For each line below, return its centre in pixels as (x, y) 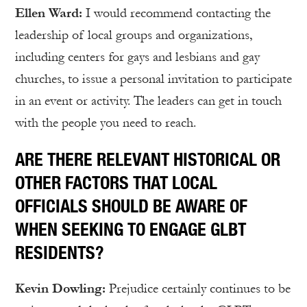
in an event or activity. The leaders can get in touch (148, 101)
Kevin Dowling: (60, 289)
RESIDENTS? (60, 253)
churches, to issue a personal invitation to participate (153, 79)
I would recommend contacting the (178, 13)
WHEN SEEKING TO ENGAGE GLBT (131, 229)
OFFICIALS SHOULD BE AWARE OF (131, 206)
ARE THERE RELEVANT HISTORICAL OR (148, 159)
